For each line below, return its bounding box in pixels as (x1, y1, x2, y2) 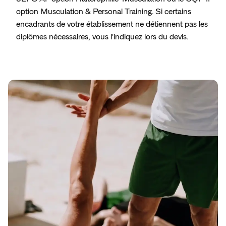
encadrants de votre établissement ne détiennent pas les (16, 20, 208, 29)
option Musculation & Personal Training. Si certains (16, 8, 191, 16)
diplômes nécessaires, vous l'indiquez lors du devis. (16, 33, 188, 41)
